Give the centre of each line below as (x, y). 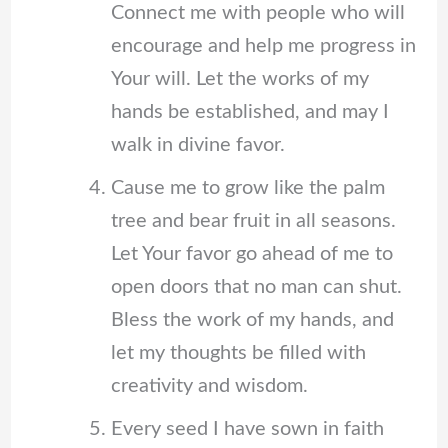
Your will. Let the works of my (239, 78)
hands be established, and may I (249, 111)
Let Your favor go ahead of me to (251, 253)
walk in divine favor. (197, 144)
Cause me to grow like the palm (247, 187)
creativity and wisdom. (209, 385)
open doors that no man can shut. (256, 286)
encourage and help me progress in (263, 45)
